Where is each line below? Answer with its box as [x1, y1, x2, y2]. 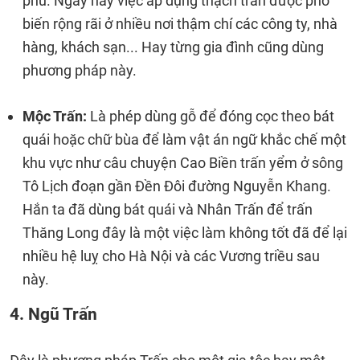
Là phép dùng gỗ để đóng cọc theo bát [87, 108, 334, 125]
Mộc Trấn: [22, 108, 87, 125]
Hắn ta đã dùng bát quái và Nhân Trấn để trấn [22, 201, 313, 218]
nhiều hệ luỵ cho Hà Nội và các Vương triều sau [22, 247, 320, 264]
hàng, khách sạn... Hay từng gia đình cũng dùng [22, 39, 324, 55]
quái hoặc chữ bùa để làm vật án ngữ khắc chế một [22, 131, 346, 148]
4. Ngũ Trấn [10, 304, 97, 324]
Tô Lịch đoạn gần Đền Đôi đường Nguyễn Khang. [22, 178, 331, 194]
